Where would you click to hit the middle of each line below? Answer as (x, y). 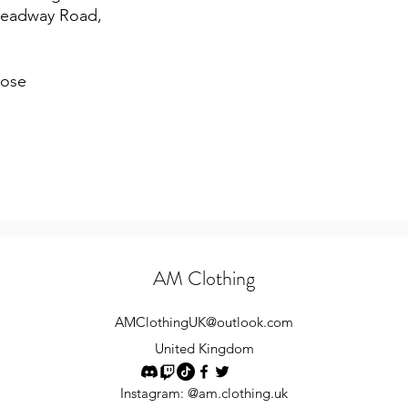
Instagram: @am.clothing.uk (204, 393)
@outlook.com (250, 322)
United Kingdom (204, 349)
